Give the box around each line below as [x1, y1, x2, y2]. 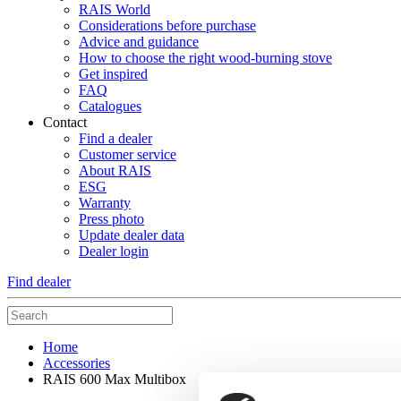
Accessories [43, 354, 110, 371]
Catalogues [79, 98, 141, 114]
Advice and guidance [79, 33, 199, 49]
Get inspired [79, 65, 148, 81]
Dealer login [79, 243, 149, 259]
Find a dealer [79, 130, 152, 146]
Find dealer [7, 273, 71, 289]
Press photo [79, 210, 144, 226]
